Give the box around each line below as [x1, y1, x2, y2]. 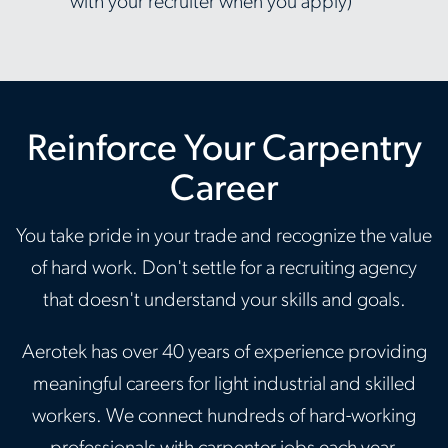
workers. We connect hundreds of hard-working [32, 407, 416, 427]
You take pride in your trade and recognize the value [16, 227, 432, 247]
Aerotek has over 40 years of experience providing [21, 343, 427, 363]
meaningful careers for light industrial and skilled [32, 375, 416, 395]
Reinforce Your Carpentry [26, 132, 422, 169]
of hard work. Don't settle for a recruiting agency [31, 259, 417, 279]
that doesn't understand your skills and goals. [42, 291, 406, 311]
